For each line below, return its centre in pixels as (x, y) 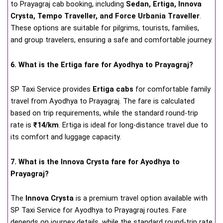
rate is (22, 125)
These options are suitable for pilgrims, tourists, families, (105, 28)
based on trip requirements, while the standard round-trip (104, 113)
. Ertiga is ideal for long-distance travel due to (133, 125)
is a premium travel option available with (141, 198)
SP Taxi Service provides (52, 89)
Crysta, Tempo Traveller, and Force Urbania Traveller (105, 16)
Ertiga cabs (113, 89)
